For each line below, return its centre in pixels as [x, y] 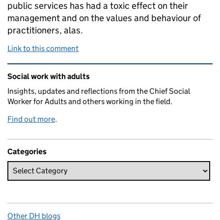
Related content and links [69, 70]
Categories [27, 151]
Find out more [31, 119]
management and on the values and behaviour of [104, 18]
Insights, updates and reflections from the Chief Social [99, 91]
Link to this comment [43, 48]
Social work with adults [49, 76]
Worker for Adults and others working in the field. [90, 101]
